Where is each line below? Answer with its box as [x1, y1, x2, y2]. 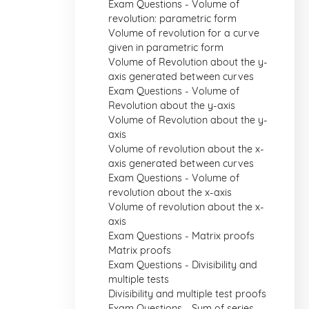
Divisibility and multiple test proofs [108, 288, 266, 300]
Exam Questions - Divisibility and [108, 259, 257, 271]
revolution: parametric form [108, 12, 237, 25]
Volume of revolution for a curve [108, 27, 259, 39]
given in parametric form [108, 41, 223, 54]
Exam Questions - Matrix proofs [108, 230, 255, 242]
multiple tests [108, 273, 169, 286]
